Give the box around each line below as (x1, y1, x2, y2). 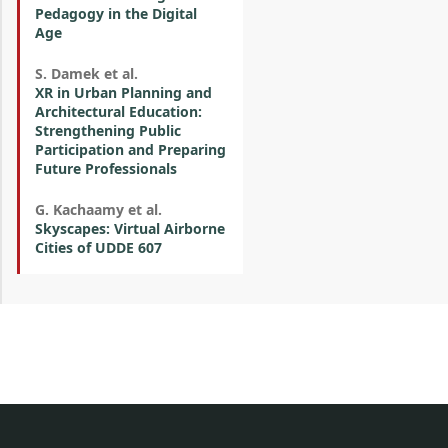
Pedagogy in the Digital (35, 4, 197, 23)
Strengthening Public (35, 121, 181, 140)
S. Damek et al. (35, 64, 138, 83)
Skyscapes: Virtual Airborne (35, 219, 225, 238)
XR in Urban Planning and (35, 83, 212, 102)
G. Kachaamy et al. (35, 200, 162, 219)
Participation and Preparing (35, 140, 226, 159)
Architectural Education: (35, 102, 202, 121)
